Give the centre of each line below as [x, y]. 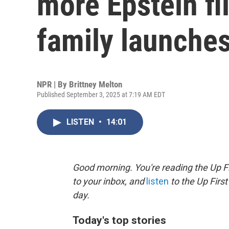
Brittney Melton [96, 84]
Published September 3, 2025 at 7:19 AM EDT [101, 95]
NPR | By [53, 84]
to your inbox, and [109, 181]
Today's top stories [119, 220]
